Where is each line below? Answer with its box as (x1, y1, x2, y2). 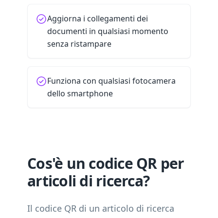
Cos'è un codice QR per (27, 153, 184, 173)
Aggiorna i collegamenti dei (47, 13, 148, 24)
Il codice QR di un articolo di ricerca (27, 202, 174, 214)
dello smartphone (47, 88, 113, 99)
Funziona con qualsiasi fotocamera (47, 75, 176, 86)
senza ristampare (47, 38, 111, 49)
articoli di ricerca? (27, 171, 149, 191)
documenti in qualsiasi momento (47, 26, 168, 36)
